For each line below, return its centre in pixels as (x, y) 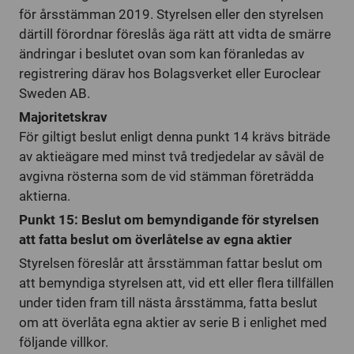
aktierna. (45, 196)
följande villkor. (64, 342)
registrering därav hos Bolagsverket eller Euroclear (170, 73)
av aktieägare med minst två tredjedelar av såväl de (171, 156)
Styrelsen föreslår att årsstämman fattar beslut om (171, 263)
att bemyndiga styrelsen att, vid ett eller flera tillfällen (176, 283)
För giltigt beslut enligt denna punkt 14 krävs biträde (175, 137)
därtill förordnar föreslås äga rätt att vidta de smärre (175, 34)
